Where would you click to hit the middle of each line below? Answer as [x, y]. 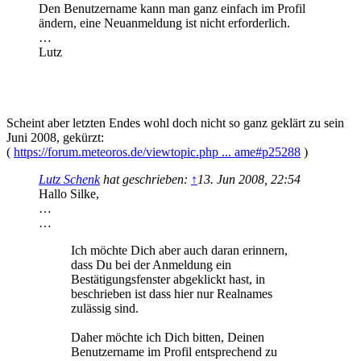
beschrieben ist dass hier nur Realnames [172, 294]
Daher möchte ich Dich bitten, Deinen [168, 338]
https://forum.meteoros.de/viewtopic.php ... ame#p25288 [157, 152]
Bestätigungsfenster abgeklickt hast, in [168, 280]
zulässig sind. [105, 309]
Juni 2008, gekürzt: [55, 138]
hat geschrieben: [145, 180]
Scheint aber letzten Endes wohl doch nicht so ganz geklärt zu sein [175, 123]
